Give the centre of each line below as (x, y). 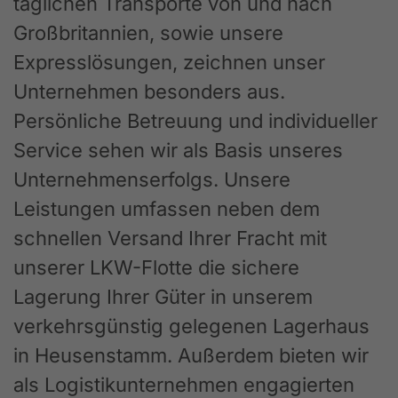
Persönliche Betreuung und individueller (195, 121)
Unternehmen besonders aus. (149, 92)
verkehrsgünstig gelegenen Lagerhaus (191, 326)
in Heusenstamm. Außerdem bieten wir (191, 356)
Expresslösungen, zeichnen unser (169, 63)
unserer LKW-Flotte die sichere (156, 268)
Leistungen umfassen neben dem (167, 209)
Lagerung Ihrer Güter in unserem (163, 297)
